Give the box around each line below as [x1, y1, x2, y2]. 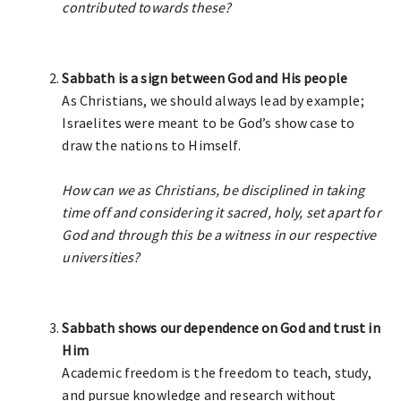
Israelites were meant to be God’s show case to [62, 114, 355, 132]
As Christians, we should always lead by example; [62, 91, 364, 109]
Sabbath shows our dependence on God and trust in [62, 319, 380, 337]
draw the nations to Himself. [62, 136, 241, 154]
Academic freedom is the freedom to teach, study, [62, 363, 371, 381]
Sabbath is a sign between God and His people [62, 69, 348, 87]
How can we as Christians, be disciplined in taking [62, 181, 364, 199]
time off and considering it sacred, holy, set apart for [62, 203, 381, 221]
